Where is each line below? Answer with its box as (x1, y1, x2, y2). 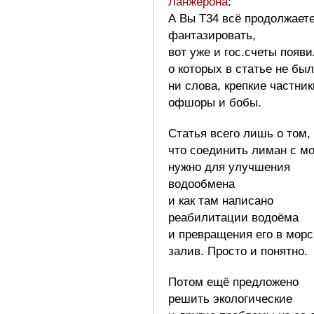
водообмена (168, 177, 235, 191)
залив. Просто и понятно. (168, 244, 308, 258)
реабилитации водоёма (168, 210, 299, 224)
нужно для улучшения (168, 160, 290, 174)
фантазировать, (168, 28, 256, 42)
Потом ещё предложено (168, 275, 299, 289)
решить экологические (168, 292, 292, 306)
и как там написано (168, 193, 273, 207)
